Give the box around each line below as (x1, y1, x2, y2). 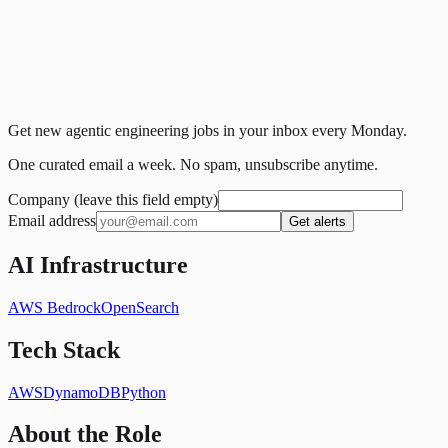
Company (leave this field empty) (8, 190, 218, 208)
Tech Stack (8, 336, 120, 363)
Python (121, 383, 166, 401)
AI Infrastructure (8, 251, 188, 278)
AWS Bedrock (8, 298, 101, 316)
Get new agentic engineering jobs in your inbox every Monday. (8, 121, 407, 139)
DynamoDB (43, 383, 121, 401)
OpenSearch (101, 298, 179, 316)
